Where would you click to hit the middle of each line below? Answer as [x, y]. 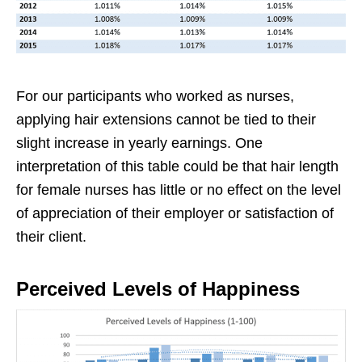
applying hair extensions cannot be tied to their [166, 120]
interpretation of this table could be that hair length [177, 167]
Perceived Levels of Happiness [158, 289]
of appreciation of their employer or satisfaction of [175, 214]
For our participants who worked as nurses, [155, 97]
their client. [51, 237]
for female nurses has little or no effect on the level [179, 190]
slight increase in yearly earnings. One [139, 143]
